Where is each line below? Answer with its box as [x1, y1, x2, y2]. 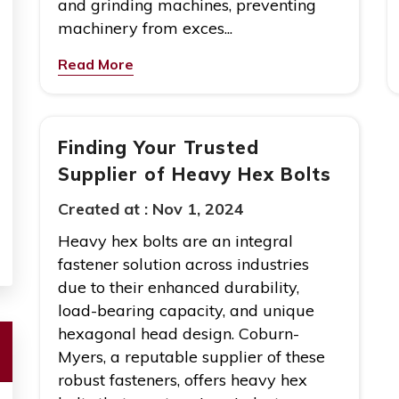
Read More [58, 55, 134, 74]
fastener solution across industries [58, 254, 309, 275]
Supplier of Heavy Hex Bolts [58, 163, 331, 186]
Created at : [58, 199, 148, 220]
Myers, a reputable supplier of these [58, 346, 325, 368]
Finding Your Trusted [58, 136, 259, 159]
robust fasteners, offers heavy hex [58, 370, 307, 391]
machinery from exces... [58, 18, 232, 39]
